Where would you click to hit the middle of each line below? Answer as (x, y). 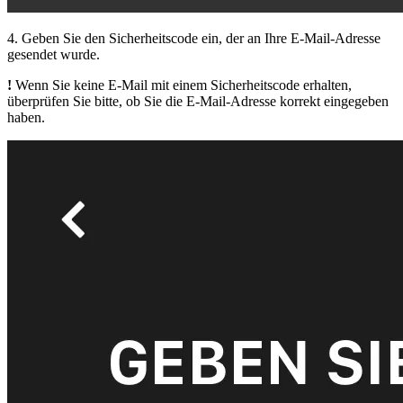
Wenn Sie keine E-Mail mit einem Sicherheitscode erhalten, (182, 85)
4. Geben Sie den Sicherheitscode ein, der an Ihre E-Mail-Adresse (194, 39)
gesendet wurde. (54, 55)
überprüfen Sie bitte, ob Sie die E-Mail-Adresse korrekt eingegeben (198, 102)
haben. (26, 118)
